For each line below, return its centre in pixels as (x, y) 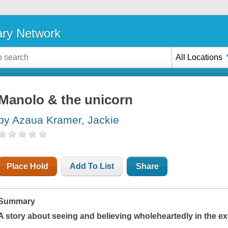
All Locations (199, 57)
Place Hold (28, 166)
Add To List (92, 166)
